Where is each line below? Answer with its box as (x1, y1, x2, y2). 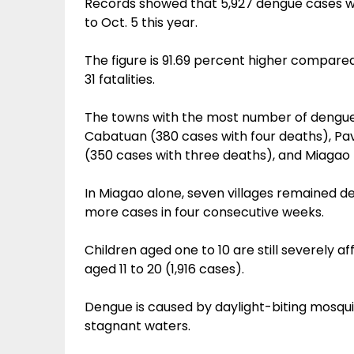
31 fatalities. (85, 70, 155, 88)
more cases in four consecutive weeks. (85, 203, 324, 221)
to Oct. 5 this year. (85, 13, 198, 32)
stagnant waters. (85, 317, 190, 335)
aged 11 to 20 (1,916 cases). (85, 260, 244, 278)
